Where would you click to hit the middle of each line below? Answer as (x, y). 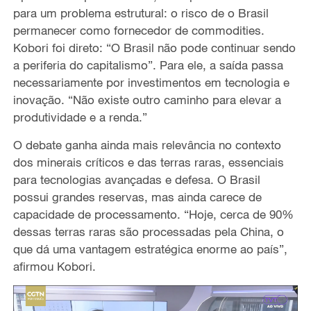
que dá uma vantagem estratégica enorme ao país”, (150, 249)
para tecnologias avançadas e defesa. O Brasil (136, 180)
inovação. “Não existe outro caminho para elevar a (147, 100)
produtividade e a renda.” (80, 117)
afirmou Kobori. (54, 267)
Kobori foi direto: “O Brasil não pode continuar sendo (154, 48)
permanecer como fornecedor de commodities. (138, 31)
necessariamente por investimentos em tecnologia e (151, 83)
